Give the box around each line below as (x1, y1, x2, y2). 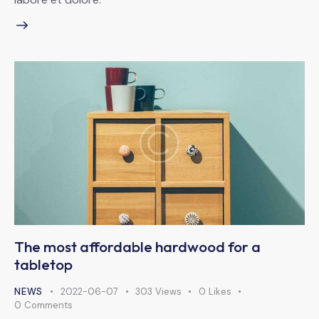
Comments (23, 298, 73, 311)
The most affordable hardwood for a (14, 236, 261, 256)
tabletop (14, 254, 73, 273)
